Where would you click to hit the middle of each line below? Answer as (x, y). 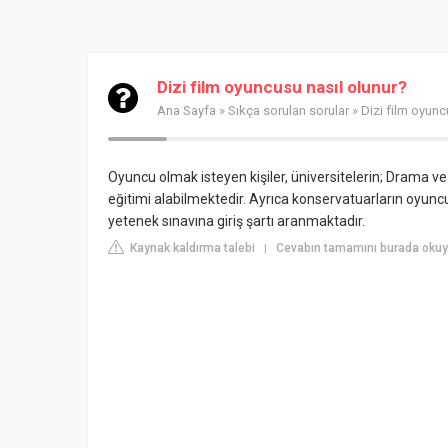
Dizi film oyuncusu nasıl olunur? (282, 87)
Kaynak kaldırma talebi (191, 248)
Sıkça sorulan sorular (288, 110)
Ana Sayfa (186, 110)
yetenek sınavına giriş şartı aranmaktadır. (236, 221)
